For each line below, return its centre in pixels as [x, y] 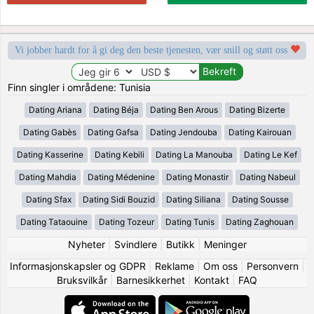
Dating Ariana [55, 109]
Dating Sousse [260, 199]
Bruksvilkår [82, 280]
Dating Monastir [197, 177]
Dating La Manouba [194, 154]
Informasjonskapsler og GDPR [77, 266]
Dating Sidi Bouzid [118, 199]
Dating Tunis [190, 221]
